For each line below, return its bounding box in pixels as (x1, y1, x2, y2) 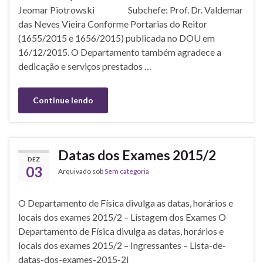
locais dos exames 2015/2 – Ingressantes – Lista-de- (18, 239, 226, 251)
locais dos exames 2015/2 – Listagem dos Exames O (18, 211, 226, 222)
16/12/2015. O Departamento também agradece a (18, 46, 221, 58)
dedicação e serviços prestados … (18, 60, 151, 72)
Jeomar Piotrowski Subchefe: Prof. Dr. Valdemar (18, 4, 243, 15)
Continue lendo (33, 95, 93, 105)
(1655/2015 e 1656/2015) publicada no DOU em (18, 32, 215, 43)
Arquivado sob (58, 166, 104, 176)
